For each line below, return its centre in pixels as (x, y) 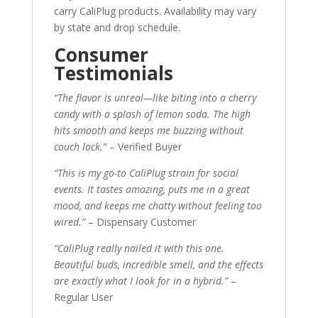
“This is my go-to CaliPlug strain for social (146, 173)
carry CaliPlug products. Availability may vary (155, 11)
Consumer (101, 55)
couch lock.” (80, 147)
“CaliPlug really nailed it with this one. (139, 248)
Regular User (83, 297)
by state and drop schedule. (117, 27)
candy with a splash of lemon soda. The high (152, 114)
